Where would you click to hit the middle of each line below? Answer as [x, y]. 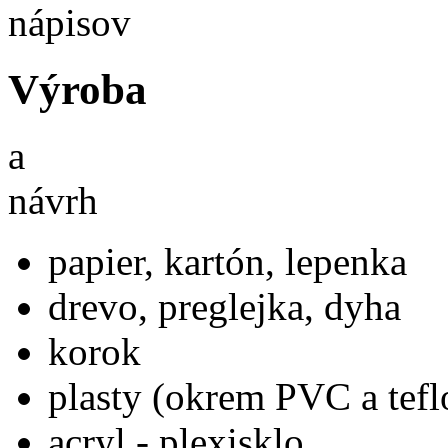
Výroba [77, 89]
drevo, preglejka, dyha [224, 307]
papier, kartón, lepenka [227, 262]
